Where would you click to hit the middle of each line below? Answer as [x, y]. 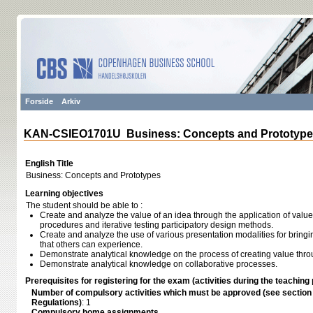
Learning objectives [64, 194]
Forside [39, 101]
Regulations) [57, 303]
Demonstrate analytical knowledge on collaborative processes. [159, 264]
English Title [49, 163]
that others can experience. [91, 245]
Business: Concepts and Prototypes [93, 175]
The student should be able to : [84, 205]
